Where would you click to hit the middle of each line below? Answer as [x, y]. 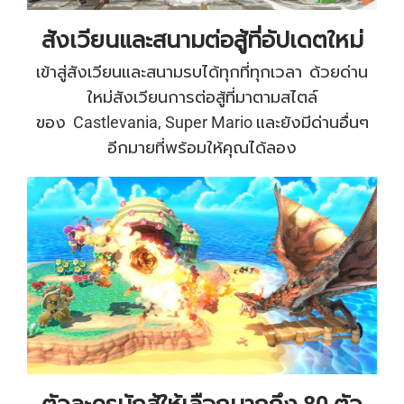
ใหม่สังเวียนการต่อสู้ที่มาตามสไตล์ [202, 97]
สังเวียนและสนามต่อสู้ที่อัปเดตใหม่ [202, 41]
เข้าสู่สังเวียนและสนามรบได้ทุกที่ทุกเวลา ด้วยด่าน [202, 72]
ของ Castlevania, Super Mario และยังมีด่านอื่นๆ [202, 123]
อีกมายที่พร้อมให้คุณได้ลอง [202, 148]
